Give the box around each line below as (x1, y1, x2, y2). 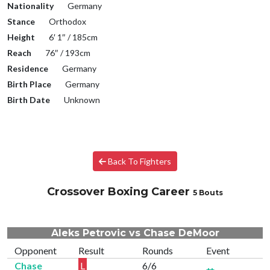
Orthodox (47, 16, 86, 27)
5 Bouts (193, 188, 223, 198)
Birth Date (7, 95, 50, 105)
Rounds (142, 245, 173, 257)
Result (78, 245, 104, 257)
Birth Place (7, 79, 51, 90)
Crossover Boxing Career (47, 185, 193, 199)
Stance (7, 16, 35, 27)
